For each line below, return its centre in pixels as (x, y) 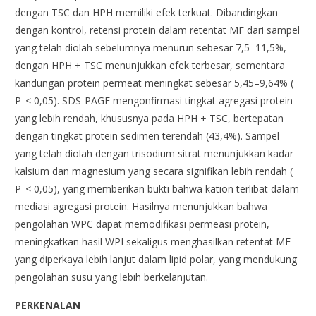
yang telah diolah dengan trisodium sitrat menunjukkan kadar (154, 154)
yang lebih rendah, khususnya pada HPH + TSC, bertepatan (150, 119)
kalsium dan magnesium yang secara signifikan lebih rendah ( (154, 171)
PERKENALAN (48, 305)
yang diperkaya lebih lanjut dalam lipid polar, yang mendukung (156, 260)
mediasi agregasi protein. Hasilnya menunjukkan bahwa (141, 207)
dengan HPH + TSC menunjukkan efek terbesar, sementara (150, 66)
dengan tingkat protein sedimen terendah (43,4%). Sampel (147, 136)
